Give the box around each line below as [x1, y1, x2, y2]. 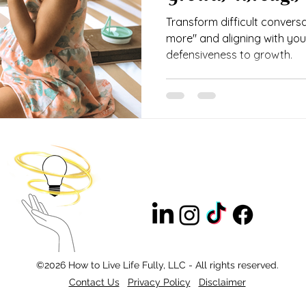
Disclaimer [198, 277, 246, 288]
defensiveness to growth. [166, 47, 292, 61]
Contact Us [68, 277, 120, 288]
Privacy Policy [127, 277, 191, 288]
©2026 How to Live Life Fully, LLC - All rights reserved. [36, 260, 279, 271]
